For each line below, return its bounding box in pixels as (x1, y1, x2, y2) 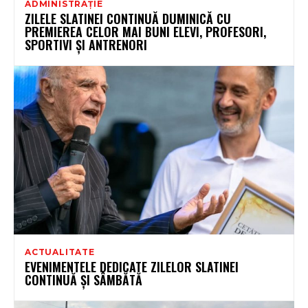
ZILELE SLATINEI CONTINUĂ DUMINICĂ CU (25, 9, 231, 27)
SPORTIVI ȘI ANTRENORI (25, 35, 147, 54)
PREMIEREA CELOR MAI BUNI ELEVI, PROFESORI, (25, 22, 266, 41)
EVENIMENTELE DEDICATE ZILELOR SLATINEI (25, 257, 239, 276)
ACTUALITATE (25, 246, 95, 257)
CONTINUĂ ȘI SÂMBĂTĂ (25, 270, 142, 289)
